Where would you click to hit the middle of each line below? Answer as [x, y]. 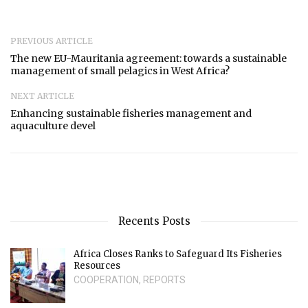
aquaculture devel [53, 125]
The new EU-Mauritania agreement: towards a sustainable [148, 58]
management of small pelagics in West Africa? [120, 70]
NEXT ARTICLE [42, 96]
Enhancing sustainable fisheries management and [131, 113]
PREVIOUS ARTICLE [52, 41]
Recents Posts [154, 221]
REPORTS [164, 279]
